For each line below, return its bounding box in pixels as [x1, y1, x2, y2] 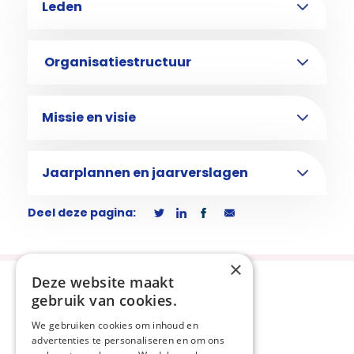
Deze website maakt [32, 273, 175, 292]
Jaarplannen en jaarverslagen [42, 164, 250, 182]
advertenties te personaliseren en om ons [32, 333, 225, 347]
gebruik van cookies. [32, 291, 177, 310]
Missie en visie [42, 108, 138, 126]
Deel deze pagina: [28, 205, 138, 220]
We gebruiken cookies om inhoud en [32, 318, 198, 332]
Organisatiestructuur [42, 53, 191, 71]
